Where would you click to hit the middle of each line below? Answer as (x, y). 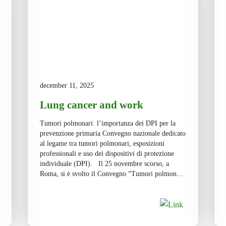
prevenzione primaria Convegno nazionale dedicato (112, 133)
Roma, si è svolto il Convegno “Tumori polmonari (112, 174)
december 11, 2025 (67, 86)
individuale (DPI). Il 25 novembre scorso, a (104, 164)
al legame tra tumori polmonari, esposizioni (102, 144)
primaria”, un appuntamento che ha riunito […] (107, 194)
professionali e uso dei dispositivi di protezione (107, 154)
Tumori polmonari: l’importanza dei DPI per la (107, 123)
